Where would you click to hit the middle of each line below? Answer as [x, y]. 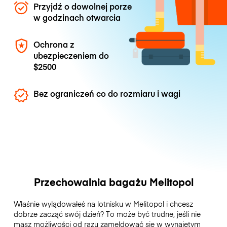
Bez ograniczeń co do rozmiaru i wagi [107, 93]
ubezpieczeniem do [71, 55]
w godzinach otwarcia [77, 17]
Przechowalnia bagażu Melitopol [113, 182]
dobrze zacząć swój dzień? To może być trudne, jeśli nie [107, 214]
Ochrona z [54, 44]
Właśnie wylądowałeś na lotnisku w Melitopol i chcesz [103, 204]
